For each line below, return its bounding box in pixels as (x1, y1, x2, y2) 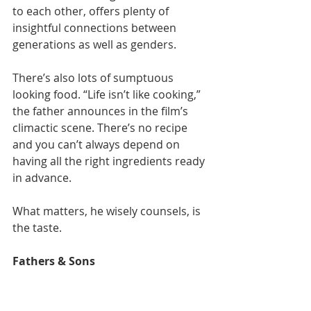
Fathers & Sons (12, 253, 95, 269)
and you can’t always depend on (12, 136, 183, 152)
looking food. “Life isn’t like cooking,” (12, 86, 203, 102)
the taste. (12, 219, 62, 235)
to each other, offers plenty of (12, 3, 171, 19)
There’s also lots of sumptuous (12, 69, 176, 85)
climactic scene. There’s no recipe (12, 119, 190, 135)
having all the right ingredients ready (12, 153, 208, 169)
